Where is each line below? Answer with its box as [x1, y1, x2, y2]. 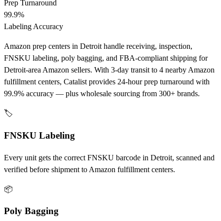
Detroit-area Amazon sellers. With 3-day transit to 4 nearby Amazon [4, 66, 215, 74]
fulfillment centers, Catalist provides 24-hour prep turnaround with [4, 77, 210, 86]
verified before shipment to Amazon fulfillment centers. [4, 165, 175, 174]
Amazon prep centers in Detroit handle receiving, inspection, [4, 42, 192, 51]
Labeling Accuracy [4, 22, 63, 31]
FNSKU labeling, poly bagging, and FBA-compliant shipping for [4, 54, 208, 63]
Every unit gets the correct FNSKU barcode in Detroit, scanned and [4, 153, 215, 162]
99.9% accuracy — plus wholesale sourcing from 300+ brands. [4, 89, 200, 98]
